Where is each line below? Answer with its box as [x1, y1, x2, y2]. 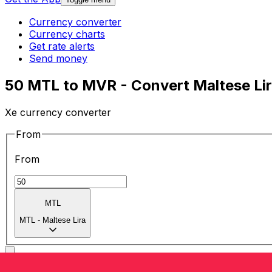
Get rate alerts [29, 40, 95, 53]
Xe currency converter [5, 106, 111, 118]
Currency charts [29, 28, 105, 41]
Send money [29, 52, 87, 65]
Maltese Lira [42, 216, 86, 225]
